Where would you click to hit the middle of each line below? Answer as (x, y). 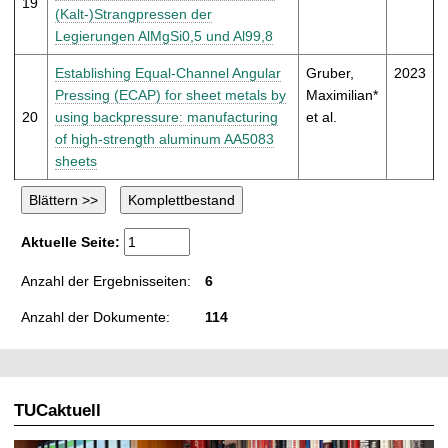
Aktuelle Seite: (72, 241)
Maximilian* (342, 94)
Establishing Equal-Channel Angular (168, 72)
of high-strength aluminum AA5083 (164, 138)
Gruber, (330, 72)
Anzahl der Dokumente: (95, 316)
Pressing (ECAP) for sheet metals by (170, 94)
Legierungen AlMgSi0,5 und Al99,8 (164, 35)
